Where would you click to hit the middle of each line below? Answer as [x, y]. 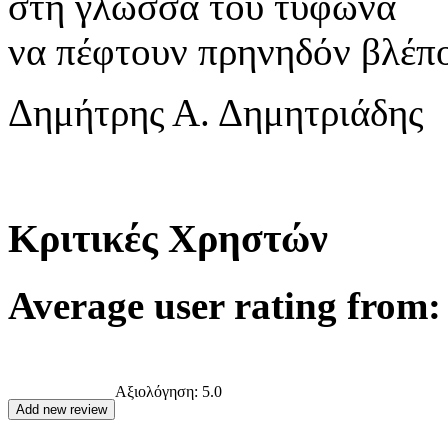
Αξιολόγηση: [156, 392]
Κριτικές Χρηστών [168, 238]
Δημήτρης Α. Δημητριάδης [215, 112]
